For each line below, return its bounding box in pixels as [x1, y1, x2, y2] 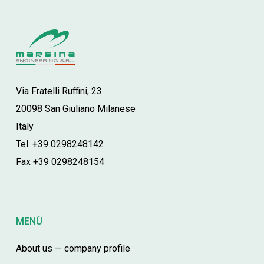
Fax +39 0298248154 [15, 156, 104, 168]
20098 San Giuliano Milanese [15, 103, 136, 115]
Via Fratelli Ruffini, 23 [15, 85, 102, 97]
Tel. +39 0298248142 [15, 138, 104, 150]
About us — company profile [15, 243, 130, 255]
